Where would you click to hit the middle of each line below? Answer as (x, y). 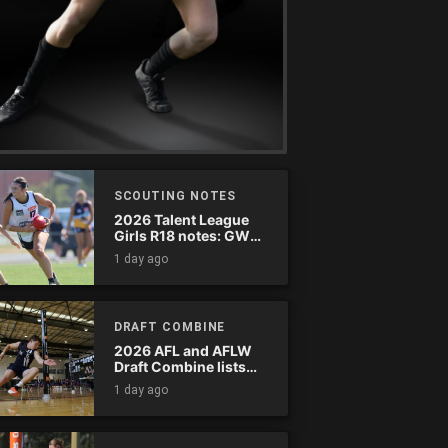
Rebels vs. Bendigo (178, 251)
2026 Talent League (181, 219)
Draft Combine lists (179, 366)
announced (152, 382)
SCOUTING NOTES (175, 196)
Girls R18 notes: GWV (186, 235)
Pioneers (144, 267)
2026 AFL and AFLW (182, 350)
